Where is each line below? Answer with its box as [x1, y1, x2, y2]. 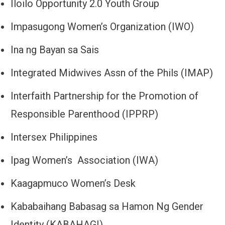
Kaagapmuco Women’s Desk [11, 177, 136, 190]
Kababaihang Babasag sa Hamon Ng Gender [11, 200, 203, 213]
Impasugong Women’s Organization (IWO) [11, 21, 194, 33]
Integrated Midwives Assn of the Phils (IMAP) [11, 67, 213, 79]
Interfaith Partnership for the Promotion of [11, 90, 198, 102]
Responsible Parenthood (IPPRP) [11, 108, 158, 121]
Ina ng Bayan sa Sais [11, 44, 99, 56]
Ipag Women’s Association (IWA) [11, 154, 158, 167]
